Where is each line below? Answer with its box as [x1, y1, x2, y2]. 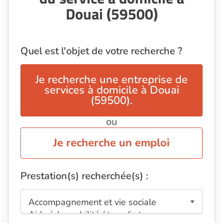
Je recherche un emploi [53, 135, 170, 151]
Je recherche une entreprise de [35, 72, 188, 88]
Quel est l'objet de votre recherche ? [20, 44, 182, 58]
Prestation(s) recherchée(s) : [20, 169, 148, 183]
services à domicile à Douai [44, 83, 179, 98]
